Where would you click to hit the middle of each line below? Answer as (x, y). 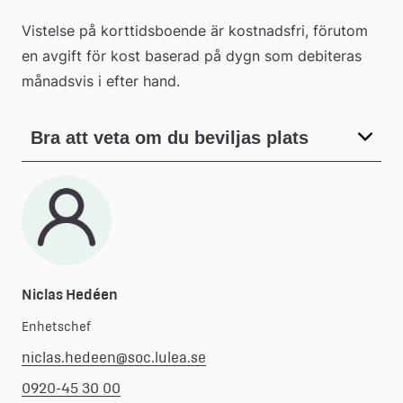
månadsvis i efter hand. (101, 81)
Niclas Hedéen (70, 294)
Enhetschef (56, 326)
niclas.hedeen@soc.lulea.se (114, 357)
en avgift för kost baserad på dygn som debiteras (192, 55)
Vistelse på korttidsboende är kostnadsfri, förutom (195, 30)
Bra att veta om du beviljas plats (170, 137)
